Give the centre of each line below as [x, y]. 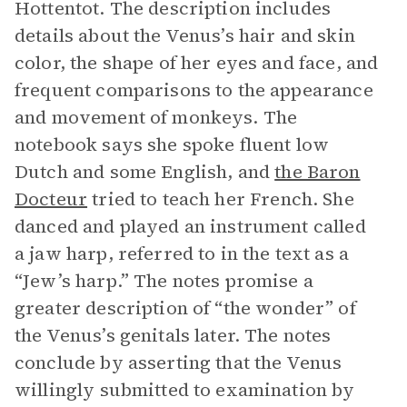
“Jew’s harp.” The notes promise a [164, 281]
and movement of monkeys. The [156, 117]
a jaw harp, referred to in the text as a [182, 253]
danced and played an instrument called [190, 226]
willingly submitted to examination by [185, 390]
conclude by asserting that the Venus [179, 362]
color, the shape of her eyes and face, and [197, 63]
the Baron [318, 172]
